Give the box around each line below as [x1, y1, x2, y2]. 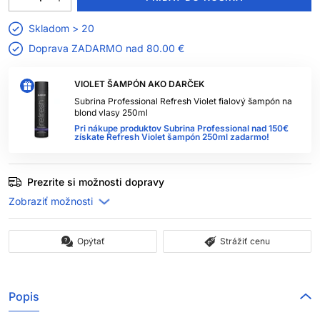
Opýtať [76, 236, 105, 246]
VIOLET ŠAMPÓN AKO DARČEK [74, 79, 204, 89]
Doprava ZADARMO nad [29, 42, 146, 54]
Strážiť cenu [220, 236, 270, 246]
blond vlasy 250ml [74, 107, 148, 118]
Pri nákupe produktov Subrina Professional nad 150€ [74, 123, 289, 134]
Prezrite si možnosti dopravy [27, 176, 164, 188]
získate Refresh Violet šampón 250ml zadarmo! [74, 131, 269, 142]
